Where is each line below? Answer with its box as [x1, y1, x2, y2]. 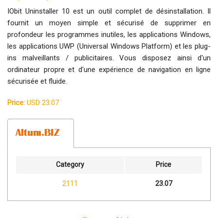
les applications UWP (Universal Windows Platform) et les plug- [7, 42, 211, 51]
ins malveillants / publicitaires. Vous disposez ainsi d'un [7, 54, 211, 63]
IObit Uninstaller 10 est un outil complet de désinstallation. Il [7, 7, 211, 16]
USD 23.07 [25, 98, 59, 108]
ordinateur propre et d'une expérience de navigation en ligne [7, 65, 211, 74]
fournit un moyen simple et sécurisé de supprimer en [7, 18, 211, 28]
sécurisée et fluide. [7, 77, 67, 86]
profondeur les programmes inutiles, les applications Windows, [7, 30, 211, 39]
